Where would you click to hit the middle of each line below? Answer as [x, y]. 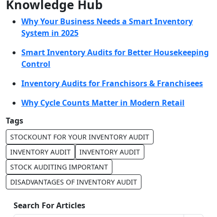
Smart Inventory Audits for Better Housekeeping [115, 53]
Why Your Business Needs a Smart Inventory [107, 22]
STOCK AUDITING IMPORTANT [59, 167]
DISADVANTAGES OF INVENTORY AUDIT [74, 182]
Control [36, 64]
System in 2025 [50, 33]
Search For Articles [49, 206]
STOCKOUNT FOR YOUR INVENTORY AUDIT [80, 137]
